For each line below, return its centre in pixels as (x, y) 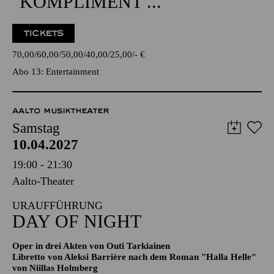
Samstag (36, 165)
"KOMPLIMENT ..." (91, 39)
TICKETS (44, 71)
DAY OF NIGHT (77, 258)
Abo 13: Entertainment (56, 109)
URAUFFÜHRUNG (57, 243)
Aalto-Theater (43, 218)
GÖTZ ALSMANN (84, 20)
